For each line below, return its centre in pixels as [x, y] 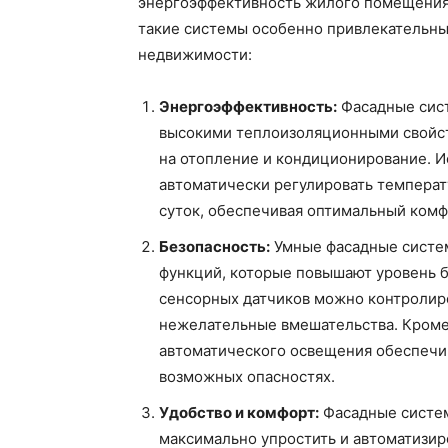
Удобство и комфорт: [239, 412]
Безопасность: [214, 246]
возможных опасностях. [247, 376]
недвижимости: [195, 54]
